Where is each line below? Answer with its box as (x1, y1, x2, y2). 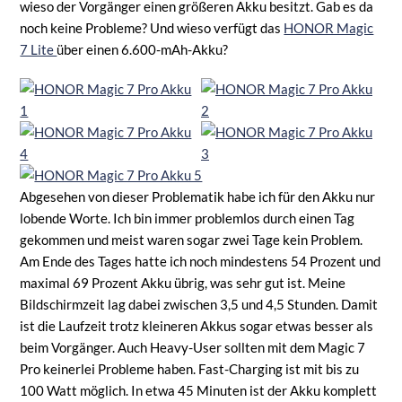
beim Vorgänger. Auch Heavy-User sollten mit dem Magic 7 (20, 338, 366, 355)
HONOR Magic (284, 19, 374, 36)
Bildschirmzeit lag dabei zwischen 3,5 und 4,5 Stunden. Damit (20, 295, 379, 312)
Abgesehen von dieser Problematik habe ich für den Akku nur (20, 188, 376, 205)
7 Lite (20, 40, 57, 57)
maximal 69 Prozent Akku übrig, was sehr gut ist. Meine (20, 274, 346, 291)
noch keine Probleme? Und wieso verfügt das (20, 19, 284, 36)
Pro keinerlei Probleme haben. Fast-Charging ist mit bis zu (20, 360, 360, 377)
